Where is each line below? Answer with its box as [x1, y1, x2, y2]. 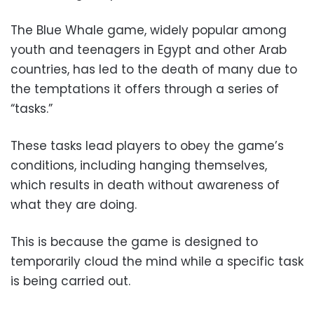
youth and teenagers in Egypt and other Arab [11, 41, 287, 58]
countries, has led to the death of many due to [11, 60, 297, 78]
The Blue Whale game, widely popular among [11, 21, 287, 39]
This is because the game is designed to [11, 233, 258, 250]
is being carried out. [11, 272, 130, 289]
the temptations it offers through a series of [11, 80, 279, 97]
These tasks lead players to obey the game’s [11, 137, 284, 154]
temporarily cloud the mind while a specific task [11, 252, 303, 270]
